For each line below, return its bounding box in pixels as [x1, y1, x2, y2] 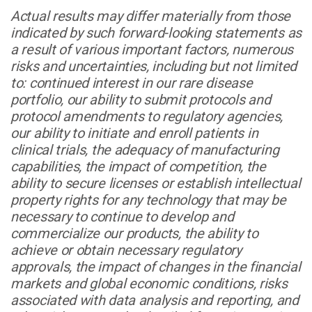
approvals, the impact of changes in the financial [10, 258, 301, 275]
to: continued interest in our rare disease [10, 74, 253, 91]
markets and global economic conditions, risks [10, 274, 288, 292]
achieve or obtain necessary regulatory [10, 241, 242, 258]
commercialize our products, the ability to [10, 224, 258, 242]
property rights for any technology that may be [10, 191, 286, 208]
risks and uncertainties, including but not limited [10, 57, 297, 75]
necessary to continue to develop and [10, 208, 234, 225]
